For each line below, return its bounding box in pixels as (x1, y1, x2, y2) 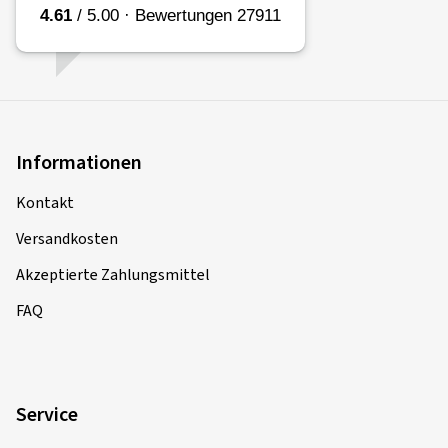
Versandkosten (16, 227, 118, 250)
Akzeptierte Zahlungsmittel (16, 263, 210, 286)
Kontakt (16, 191, 74, 214)
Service (16, 400, 78, 429)
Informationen (16, 148, 142, 177)
